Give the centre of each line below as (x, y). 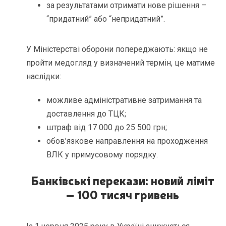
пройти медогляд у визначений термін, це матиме (121, 63)
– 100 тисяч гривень (123, 194)
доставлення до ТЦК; (87, 114)
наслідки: (44, 76)
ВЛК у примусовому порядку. (102, 154)
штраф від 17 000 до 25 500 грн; (107, 127)
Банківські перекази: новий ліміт (122, 180)
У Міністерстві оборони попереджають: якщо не (117, 49)
